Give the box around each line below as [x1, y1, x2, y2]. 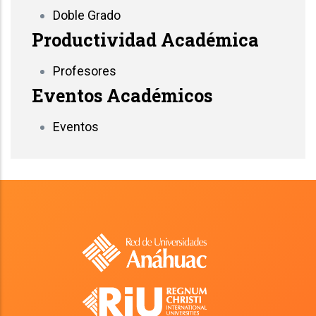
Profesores [53, 63, 116, 78]
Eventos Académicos [32, 83, 212, 107]
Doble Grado [53, 7, 121, 23]
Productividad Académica [32, 28, 259, 51]
